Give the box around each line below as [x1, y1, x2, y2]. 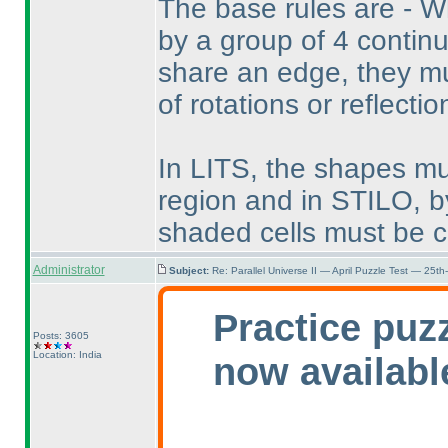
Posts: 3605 [32, 330, 89, 341]
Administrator [32, 263, 105, 277]
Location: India [32, 349, 102, 360]
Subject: [168, 265, 212, 276]
